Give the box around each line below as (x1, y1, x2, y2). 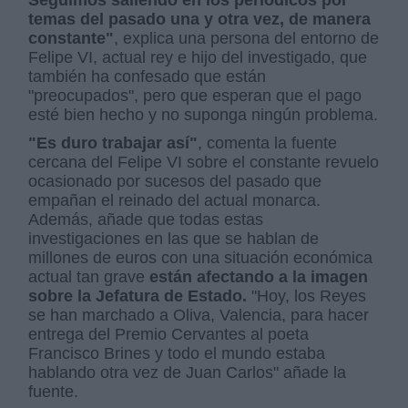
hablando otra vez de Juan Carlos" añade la (28, 363, 347, 382)
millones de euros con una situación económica (28, 249, 373, 268)
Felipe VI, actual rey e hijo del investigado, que (28, 48, 368, 67)
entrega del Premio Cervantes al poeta (28, 325, 310, 344)
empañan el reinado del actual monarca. (28, 191, 321, 210)
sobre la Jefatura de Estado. (28, 287, 248, 306)
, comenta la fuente (198, 134, 338, 153)
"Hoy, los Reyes (247, 287, 367, 306)
